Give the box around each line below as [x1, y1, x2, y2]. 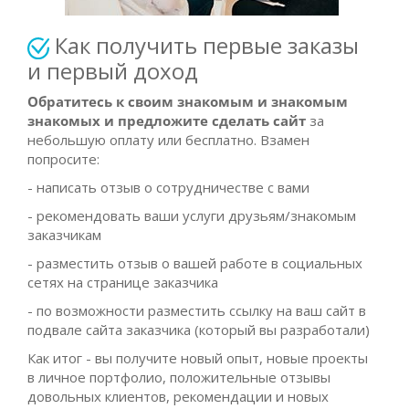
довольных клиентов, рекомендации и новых [27, 386, 329, 405]
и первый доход [27, 55, 198, 86]
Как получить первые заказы [55, 30, 359, 61]
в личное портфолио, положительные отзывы [27, 367, 330, 386]
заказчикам [27, 225, 101, 244]
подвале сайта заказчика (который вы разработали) [27, 320, 370, 339]
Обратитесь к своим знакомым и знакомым [27, 91, 348, 110]
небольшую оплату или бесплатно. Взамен [27, 130, 309, 149]
